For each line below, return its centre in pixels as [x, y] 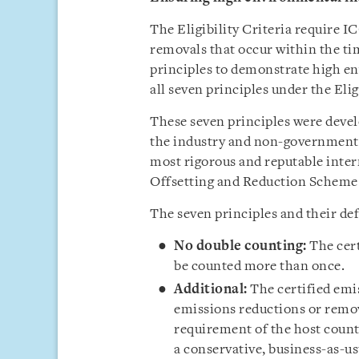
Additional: [211, 290]
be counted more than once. [259, 266]
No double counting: [242, 246]
